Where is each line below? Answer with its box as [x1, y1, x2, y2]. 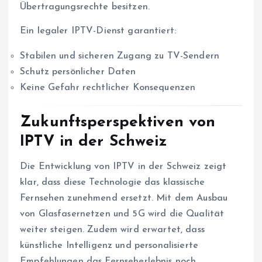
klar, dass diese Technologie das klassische [20, 177, 205, 187]
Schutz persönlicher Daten [20, 67, 136, 77]
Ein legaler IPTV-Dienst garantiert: [20, 26, 177, 36]
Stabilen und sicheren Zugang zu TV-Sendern [20, 51, 219, 61]
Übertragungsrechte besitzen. [20, 2, 150, 12]
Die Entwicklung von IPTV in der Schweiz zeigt [20, 161, 227, 171]
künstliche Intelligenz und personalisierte [20, 240, 198, 250]
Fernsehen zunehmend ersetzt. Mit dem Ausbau [20, 193, 228, 203]
